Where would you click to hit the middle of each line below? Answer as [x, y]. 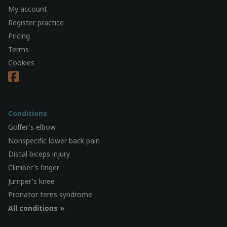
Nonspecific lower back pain [54, 140]
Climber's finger [34, 167]
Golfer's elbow [32, 127]
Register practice [36, 22]
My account [28, 9]
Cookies [21, 63]
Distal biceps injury [39, 154]
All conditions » [36, 208]
